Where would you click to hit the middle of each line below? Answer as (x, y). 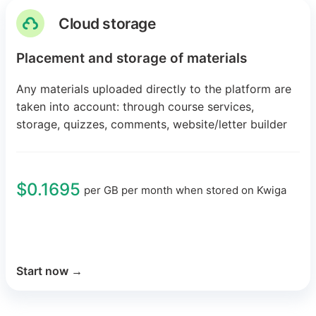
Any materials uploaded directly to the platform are (154, 89)
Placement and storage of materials (132, 59)
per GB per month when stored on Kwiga (185, 190)
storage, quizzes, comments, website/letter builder (152, 124)
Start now (42, 271)
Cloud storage (107, 23)
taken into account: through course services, (135, 107)
